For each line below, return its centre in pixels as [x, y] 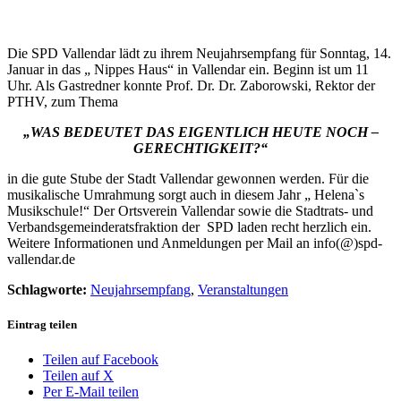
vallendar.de [41, 259]
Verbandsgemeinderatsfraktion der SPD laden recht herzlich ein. [189, 226]
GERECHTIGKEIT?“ [200, 148]
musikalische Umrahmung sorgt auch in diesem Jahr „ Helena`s [186, 194]
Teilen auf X [78, 376]
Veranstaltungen [243, 289]
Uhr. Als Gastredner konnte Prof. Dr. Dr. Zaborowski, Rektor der [191, 85]
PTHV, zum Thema [63, 101]
